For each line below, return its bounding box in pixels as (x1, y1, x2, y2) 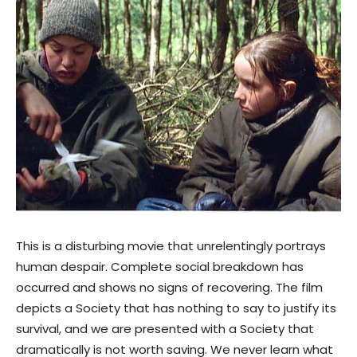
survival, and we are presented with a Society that (16, 320, 314, 337)
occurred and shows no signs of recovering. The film (16, 278, 323, 296)
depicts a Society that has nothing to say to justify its (16, 299, 336, 316)
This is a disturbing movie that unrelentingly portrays (16, 237, 326, 254)
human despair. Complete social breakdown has (16, 257, 304, 275)
